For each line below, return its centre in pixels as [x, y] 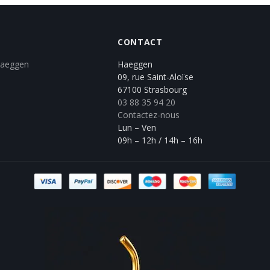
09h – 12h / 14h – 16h [160, 140]
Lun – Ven [137, 127]
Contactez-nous [148, 115]
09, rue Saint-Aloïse [155, 77]
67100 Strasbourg [152, 89]
